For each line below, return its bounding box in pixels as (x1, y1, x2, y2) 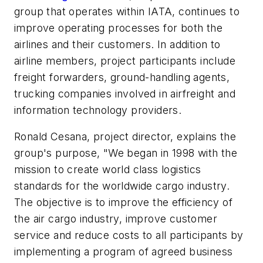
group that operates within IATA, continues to (14, 5, 240, 18)
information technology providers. (14, 103, 182, 116)
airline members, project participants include (14, 54, 235, 67)
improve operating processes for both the (14, 21, 222, 34)
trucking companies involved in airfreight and (14, 87, 235, 100)
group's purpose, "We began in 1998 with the (14, 147, 238, 160)
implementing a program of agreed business (14, 245, 233, 258)
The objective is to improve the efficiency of (14, 196, 232, 209)
